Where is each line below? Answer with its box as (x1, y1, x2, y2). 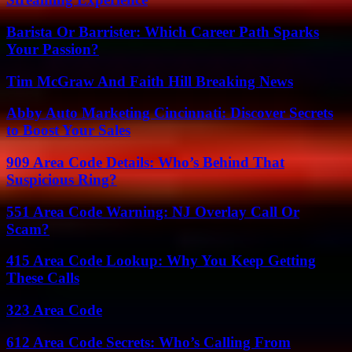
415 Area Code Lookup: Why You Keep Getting (6, 252, 316, 269)
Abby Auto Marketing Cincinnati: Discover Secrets (6, 104, 333, 122)
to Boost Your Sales (6, 122, 130, 139)
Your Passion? (6, 40, 99, 57)
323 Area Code (6, 302, 102, 319)
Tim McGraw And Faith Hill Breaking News (6, 72, 293, 90)
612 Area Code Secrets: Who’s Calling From (6, 333, 291, 350)
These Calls (6, 269, 79, 287)
